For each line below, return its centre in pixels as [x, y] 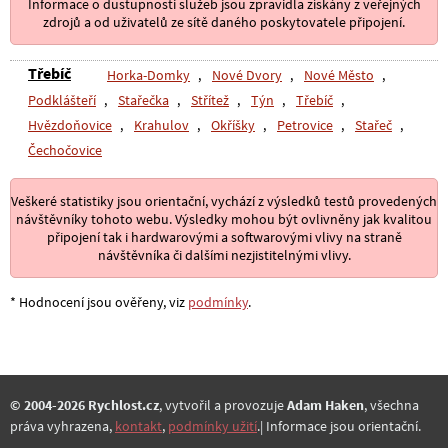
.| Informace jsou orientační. [339, 426]
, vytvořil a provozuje [223, 405]
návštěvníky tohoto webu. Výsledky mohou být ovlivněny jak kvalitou [224, 218]
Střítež [210, 100]
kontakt [138, 426]
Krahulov [161, 125]
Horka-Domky [148, 75]
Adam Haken [325, 405]
